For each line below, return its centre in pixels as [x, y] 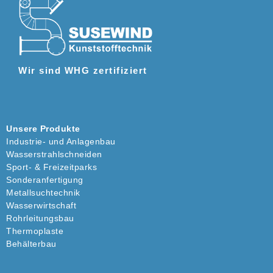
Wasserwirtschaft [41, 205]
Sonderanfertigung [45, 179]
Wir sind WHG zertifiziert [83, 70]
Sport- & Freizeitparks [51, 167]
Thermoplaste [35, 231]
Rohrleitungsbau [40, 218]
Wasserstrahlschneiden [54, 154]
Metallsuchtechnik [43, 192]
